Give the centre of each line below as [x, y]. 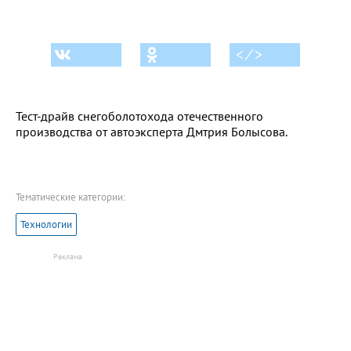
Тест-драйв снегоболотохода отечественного [139, 116]
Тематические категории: [71, 197]
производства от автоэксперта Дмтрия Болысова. [152, 131]
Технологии [46, 224]
